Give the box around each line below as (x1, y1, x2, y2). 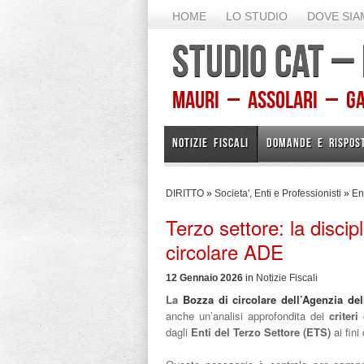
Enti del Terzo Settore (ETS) (191, 324, 331, 340)
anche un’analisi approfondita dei (166, 308, 329, 323)
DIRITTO (166, 188, 204, 199)
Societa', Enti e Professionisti (214, 188, 341, 199)
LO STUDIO (226, 10, 288, 23)
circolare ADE (166, 237, 284, 266)
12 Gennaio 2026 (166, 272, 243, 284)
